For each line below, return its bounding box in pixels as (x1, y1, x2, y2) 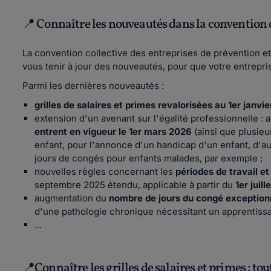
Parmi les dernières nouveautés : (22, 80, 166, 91)
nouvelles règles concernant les (34, 166, 175, 177)
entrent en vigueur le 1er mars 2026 (34, 126, 192, 137)
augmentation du (34, 192, 109, 204)
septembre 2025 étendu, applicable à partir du (34, 179, 235, 191)
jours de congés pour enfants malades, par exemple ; (34, 152, 263, 164)
